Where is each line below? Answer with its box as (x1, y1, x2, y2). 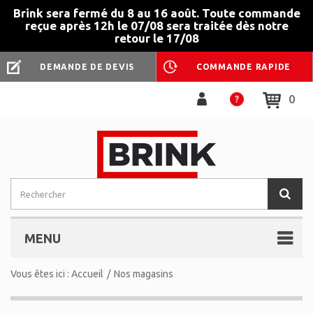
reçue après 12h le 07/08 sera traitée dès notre (24, 19, 289, 32)
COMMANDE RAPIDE (196, 62, 291, 71)
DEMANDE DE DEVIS (40, 62, 134, 71)
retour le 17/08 (114, 31, 199, 45)
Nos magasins (114, 268, 173, 279)
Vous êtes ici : (10, 268, 71, 279)
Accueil (71, 268, 103, 279)
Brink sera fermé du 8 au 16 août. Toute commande (13, 6, 300, 20)
